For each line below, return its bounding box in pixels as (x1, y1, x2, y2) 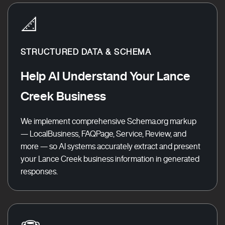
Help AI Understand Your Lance (21, 70, 190, 82)
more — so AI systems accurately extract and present (21, 142, 200, 150)
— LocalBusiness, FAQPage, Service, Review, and (21, 130, 186, 138)
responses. (21, 167, 58, 175)
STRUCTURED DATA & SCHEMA (21, 48, 151, 56)
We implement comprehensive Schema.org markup (21, 117, 196, 125)
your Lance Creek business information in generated (21, 155, 199, 163)
